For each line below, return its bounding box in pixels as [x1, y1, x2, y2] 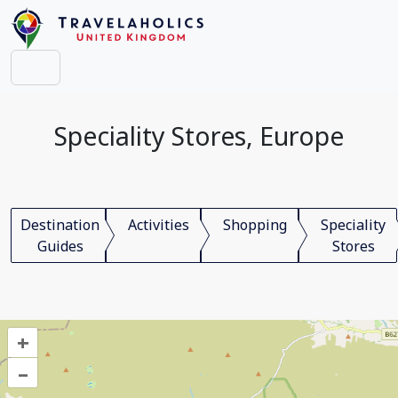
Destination [20, 215, 99, 235]
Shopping [223, 215, 287, 235]
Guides [36, 236, 84, 256]
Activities [128, 215, 189, 235]
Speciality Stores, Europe [54, 118, 344, 153]
